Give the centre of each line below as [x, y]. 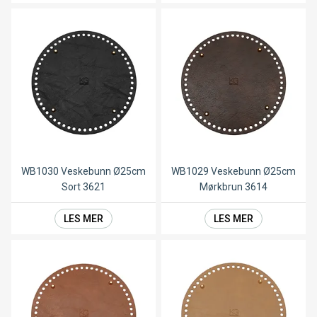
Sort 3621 [83, 187]
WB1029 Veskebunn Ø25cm [234, 172]
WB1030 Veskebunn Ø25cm [83, 172]
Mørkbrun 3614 [234, 187]
